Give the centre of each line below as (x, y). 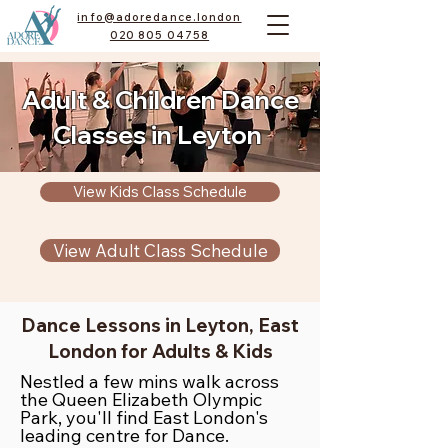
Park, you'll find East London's (144, 417)
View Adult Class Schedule (160, 250)
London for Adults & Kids (160, 351)
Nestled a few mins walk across (149, 381)
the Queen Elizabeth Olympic (141, 399)
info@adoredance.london (159, 17)
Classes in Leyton (160, 134)
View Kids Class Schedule (160, 191)
